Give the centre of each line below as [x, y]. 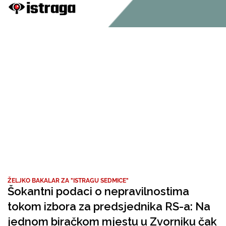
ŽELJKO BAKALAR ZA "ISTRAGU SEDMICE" [68, 181]
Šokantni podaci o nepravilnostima [98, 191]
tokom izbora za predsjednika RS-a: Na [109, 206]
